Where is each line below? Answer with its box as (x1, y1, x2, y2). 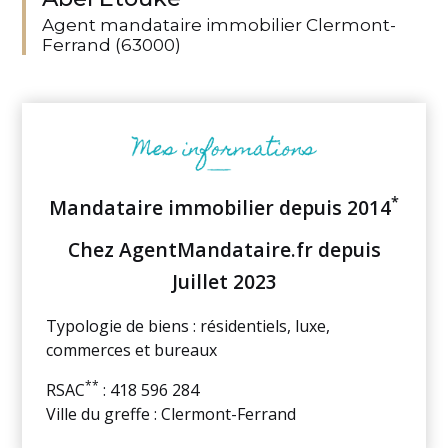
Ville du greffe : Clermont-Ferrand (46, 402, 297, 425)
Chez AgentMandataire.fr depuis (67, 235, 381, 263)
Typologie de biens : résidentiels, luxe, (46, 314, 331, 337)
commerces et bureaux (46, 338, 218, 361)
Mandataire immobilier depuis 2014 (49, 193, 391, 221)
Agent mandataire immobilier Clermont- (42, 13, 397, 35)
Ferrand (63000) (42, 33, 182, 55)
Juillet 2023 (171, 267, 277, 295)
